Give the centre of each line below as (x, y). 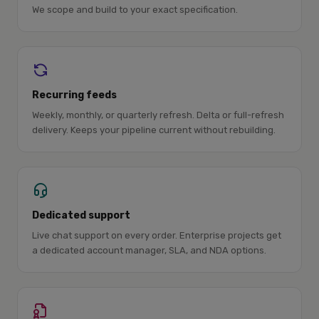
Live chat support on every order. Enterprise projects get (157, 235)
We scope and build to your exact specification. (135, 10)
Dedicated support (81, 215)
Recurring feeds (74, 95)
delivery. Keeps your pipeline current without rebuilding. (154, 130)
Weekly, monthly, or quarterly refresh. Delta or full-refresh (158, 115)
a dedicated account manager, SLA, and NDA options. (149, 250)
